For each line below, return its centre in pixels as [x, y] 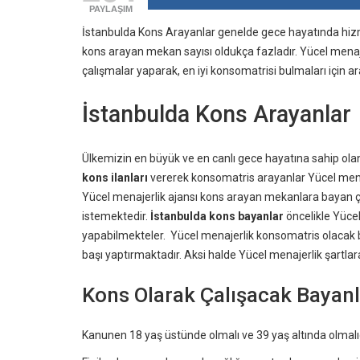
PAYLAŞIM [111, 8]
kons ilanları [115, 177]
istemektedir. [116, 216]
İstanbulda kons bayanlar [217, 216]
